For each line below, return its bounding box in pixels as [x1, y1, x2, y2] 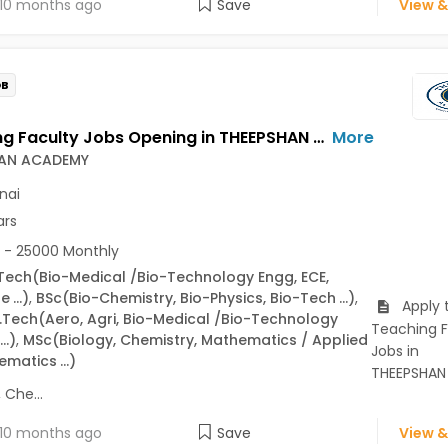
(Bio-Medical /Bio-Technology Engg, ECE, [31, 266, 329, 287]
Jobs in [370, 340, 419, 361]
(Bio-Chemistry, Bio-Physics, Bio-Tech [61, 287, 336, 308]
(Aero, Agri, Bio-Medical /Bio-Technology [37, 308, 338, 329]
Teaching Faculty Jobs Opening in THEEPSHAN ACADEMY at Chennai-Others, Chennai [312, 125, 324, 149]
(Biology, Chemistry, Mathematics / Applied [51, 329, 368, 350]
